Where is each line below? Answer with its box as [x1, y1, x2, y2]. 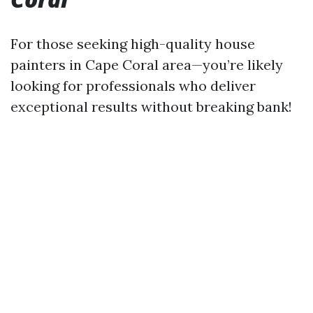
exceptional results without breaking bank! [10, 98, 292, 115]
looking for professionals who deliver [10, 77, 256, 94]
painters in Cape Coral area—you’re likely [10, 56, 283, 73]
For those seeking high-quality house [10, 35, 255, 52]
